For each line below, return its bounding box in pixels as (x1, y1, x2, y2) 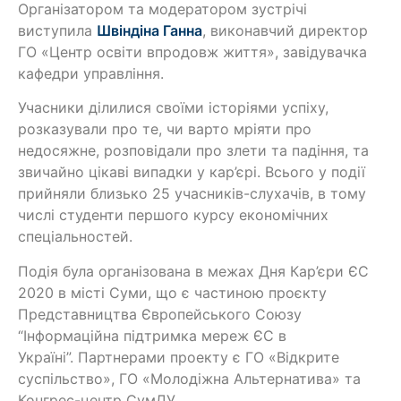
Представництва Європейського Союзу (18, 304, 302, 323)
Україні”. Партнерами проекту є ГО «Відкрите (18, 347, 339, 366)
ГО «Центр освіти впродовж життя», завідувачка (18, 43, 367, 61)
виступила (18, 21, 97, 39)
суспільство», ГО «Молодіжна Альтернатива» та (18, 369, 361, 388)
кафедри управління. (18, 64, 164, 82)
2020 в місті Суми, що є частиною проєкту (18, 283, 327, 302)
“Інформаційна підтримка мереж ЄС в (18, 326, 286, 345)
